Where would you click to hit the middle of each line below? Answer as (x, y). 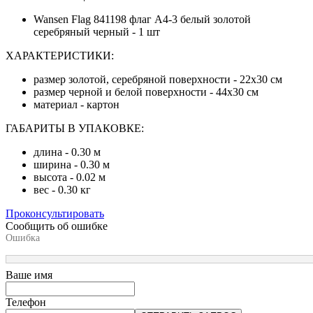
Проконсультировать (55, 213)
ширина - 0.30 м (72, 164)
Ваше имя (29, 275)
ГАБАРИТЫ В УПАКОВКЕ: (75, 128)
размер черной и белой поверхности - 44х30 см (146, 92)
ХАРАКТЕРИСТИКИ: (60, 55)
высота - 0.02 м (70, 177)
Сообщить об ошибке (57, 226)
